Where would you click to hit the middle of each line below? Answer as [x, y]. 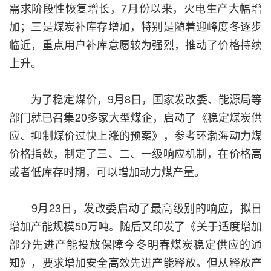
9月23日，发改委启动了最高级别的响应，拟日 [135, 208]
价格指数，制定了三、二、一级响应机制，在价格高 [135, 153]
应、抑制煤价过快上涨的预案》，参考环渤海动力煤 [135, 135]
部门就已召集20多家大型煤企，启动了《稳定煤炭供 [135, 117]
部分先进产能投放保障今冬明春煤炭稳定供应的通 [135, 244]
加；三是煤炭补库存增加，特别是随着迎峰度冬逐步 [135, 26]
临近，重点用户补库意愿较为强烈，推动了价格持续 [135, 44]
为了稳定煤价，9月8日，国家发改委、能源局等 [135, 99]
